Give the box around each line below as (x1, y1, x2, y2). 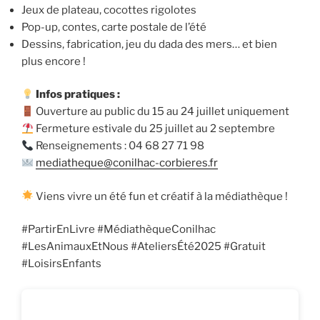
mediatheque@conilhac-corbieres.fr (36, 156, 219, 170)
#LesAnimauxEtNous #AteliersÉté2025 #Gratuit (21, 240, 266, 254)
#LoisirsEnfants (21, 257, 101, 271)
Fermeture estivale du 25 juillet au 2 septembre (34, 122, 276, 136)
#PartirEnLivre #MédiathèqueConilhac (21, 223, 216, 236)
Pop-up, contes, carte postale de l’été (21, 20, 206, 34)
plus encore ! (21, 54, 86, 68)
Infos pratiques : (36, 88, 121, 101)
